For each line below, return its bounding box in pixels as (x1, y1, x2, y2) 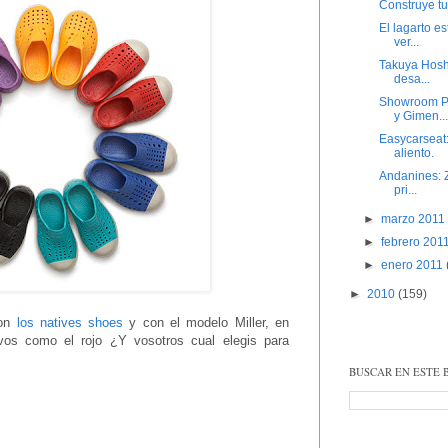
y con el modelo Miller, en (123, 315, 290, 331)
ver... (393, 35, 419, 50)
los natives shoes (16, 315, 124, 331)
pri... (393, 183, 417, 198)
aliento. (393, 146, 434, 161)
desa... (393, 72, 430, 87)
